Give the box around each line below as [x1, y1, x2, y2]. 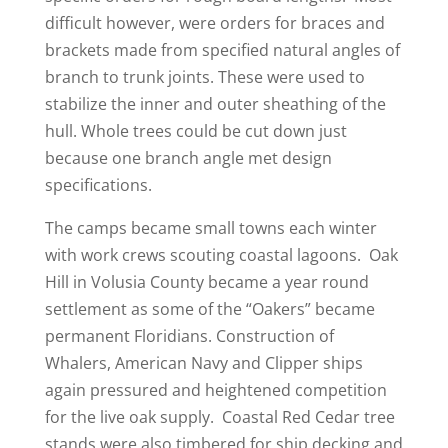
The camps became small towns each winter [44, 217, 377, 240]
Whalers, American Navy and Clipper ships [44, 352, 363, 375]
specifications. [44, 174, 152, 197]
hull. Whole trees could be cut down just [44, 120, 347, 143]
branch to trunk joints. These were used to [44, 66, 365, 89]
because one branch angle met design [44, 147, 332, 170]
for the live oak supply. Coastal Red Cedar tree [44, 406, 395, 429]
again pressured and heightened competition [44, 379, 387, 402]
